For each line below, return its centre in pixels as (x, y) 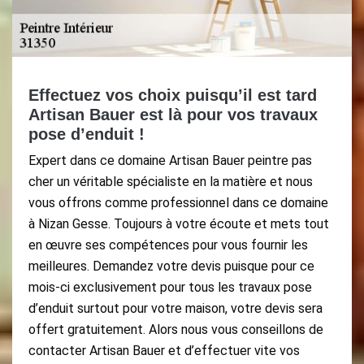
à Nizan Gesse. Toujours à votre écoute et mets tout (179, 224)
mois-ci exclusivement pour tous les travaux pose (170, 287)
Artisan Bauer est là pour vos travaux (173, 115)
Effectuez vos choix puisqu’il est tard (173, 95)
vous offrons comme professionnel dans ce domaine (178, 203)
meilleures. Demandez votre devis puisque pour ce (171, 266)
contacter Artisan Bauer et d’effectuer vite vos (164, 351)
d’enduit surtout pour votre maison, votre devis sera (175, 308)
